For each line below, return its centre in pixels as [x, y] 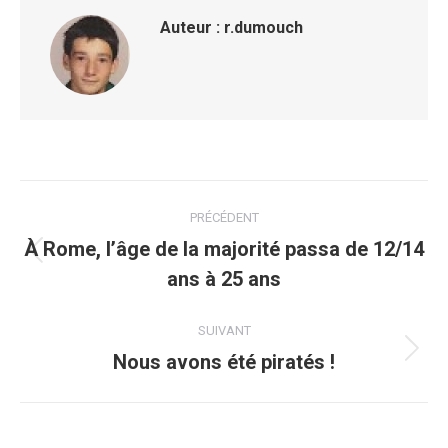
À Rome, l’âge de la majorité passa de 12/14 [224, 249]
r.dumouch [261, 28]
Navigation [102, 201]
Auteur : [190, 28]
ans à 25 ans [224, 279]
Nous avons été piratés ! [224, 362]
